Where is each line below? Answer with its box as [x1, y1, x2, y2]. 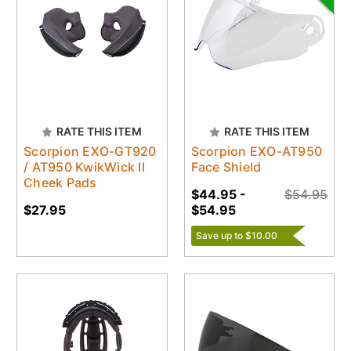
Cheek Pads [24, 175, 97, 191]
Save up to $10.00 [195, 230, 277, 242]
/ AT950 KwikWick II [24, 159, 145, 175]
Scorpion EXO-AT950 [190, 143, 322, 160]
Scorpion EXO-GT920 [24, 143, 157, 160]
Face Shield [190, 159, 262, 175]
